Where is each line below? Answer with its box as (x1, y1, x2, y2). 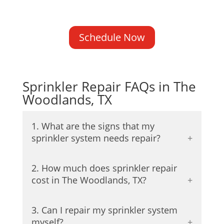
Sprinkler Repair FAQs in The (22, 77, 196, 96)
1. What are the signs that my (31, 120, 154, 132)
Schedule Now (78, 30, 145, 44)
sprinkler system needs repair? (31, 132, 160, 144)
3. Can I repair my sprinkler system (31, 204, 177, 216)
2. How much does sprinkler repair (31, 162, 177, 174)
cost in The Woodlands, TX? (31, 174, 146, 186)
